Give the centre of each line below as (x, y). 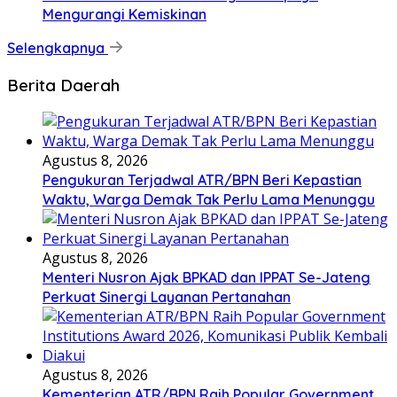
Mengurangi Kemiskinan (125, 14)
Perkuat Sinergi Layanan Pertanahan (167, 297)
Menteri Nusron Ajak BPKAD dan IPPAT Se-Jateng (206, 278)
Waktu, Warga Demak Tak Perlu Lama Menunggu (209, 200)
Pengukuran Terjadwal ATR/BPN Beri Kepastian (202, 180)
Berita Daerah (63, 85)
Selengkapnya (58, 47)
